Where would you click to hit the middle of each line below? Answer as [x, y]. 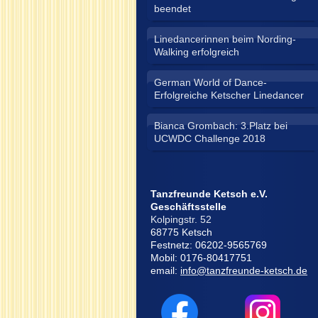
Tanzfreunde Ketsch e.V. [209, 194]
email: [164, 270]
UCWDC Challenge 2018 [210, 138]
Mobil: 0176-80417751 [201, 258]
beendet [172, 9]
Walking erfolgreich [197, 52]
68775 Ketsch [181, 232]
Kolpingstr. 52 [181, 219]
